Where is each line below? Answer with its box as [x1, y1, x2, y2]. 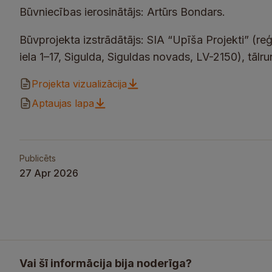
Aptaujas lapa [32, 97, 94, 109]
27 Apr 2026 [19, 167, 78, 179]
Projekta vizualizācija [32, 78, 127, 90]
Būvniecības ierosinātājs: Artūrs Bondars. [19, 5, 225, 18]
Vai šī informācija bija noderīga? [19, 257, 192, 270]
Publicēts [19, 153, 56, 163]
